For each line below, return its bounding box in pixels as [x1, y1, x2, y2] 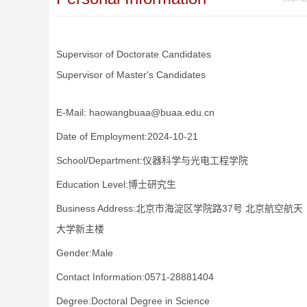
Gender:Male [56, 247, 113, 258]
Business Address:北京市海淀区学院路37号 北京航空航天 [56, 203, 303, 214]
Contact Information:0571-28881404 [56, 271, 214, 282]
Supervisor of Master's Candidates [56, 69, 206, 80]
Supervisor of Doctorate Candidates [56, 49, 211, 60]
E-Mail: [56, 107, 86, 118]
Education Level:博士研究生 [56, 179, 176, 190]
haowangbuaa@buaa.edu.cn [89, 107, 214, 118]
